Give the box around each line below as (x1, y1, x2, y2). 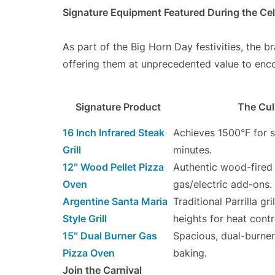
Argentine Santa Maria (63, 195, 168, 208)
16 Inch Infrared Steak (63, 126, 165, 139)
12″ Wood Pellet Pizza (63, 161, 164, 174)
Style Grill (63, 212, 107, 225)
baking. (173, 247, 207, 260)
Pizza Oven (63, 247, 115, 260)
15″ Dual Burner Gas (63, 230, 157, 242)
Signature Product (75, 101, 161, 114)
